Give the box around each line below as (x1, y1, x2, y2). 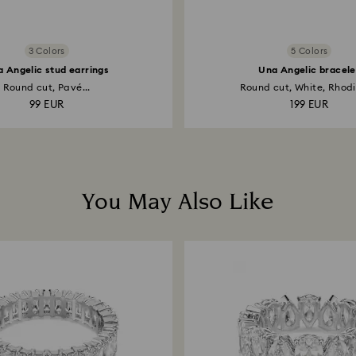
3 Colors (28, 46, 65, 56)
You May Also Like (82, 186, 274, 219)
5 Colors (291, 46, 328, 56)
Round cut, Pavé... (2, 83, 91, 92)
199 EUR (290, 100, 329, 110)
